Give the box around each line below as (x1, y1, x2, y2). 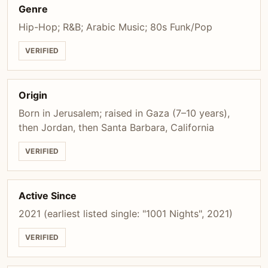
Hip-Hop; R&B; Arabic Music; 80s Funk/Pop (19, 21, 212, 33)
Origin (19, 89, 47, 101)
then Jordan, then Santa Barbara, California (19, 121, 214, 133)
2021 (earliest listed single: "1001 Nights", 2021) (19, 208, 233, 220)
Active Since (19, 190, 77, 202)
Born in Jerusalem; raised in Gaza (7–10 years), (19, 107, 230, 119)
